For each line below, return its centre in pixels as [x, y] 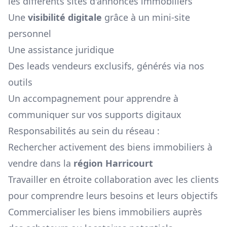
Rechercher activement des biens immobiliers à [110, 147]
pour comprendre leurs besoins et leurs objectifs [113, 196]
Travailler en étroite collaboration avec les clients [113, 180]
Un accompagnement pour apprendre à [93, 99]
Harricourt [129, 163]
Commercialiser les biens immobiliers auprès [105, 212]
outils [20, 82]
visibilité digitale [65, 17]
